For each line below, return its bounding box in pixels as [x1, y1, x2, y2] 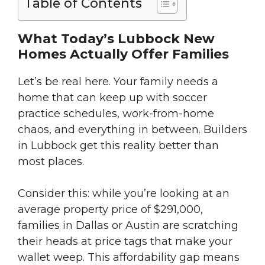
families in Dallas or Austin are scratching [18, 219, 238, 232]
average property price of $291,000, [18, 203, 203, 216]
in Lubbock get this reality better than [18, 139, 219, 153]
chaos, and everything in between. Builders [18, 123, 247, 137]
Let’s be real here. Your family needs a [18, 75, 218, 89]
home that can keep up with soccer [18, 91, 207, 105]
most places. [18, 155, 84, 169]
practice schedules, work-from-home [18, 107, 214, 121]
